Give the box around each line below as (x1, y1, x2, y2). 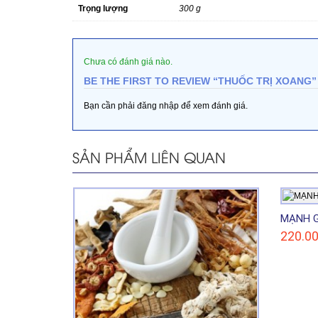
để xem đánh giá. (179, 100, 248, 111)
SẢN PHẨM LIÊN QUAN (72, 146, 226, 166)
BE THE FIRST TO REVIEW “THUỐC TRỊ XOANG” (84, 75, 317, 87)
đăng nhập (137, 100, 179, 111)
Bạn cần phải (84, 100, 137, 111)
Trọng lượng (78, 3, 128, 13)
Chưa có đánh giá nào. (84, 56, 172, 67)
